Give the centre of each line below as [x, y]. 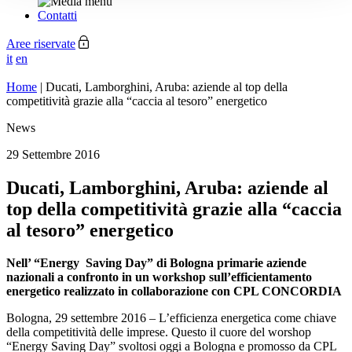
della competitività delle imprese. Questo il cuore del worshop [159, 332]
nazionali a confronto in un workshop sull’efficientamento [159, 277]
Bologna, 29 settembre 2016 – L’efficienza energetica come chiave [171, 318]
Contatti [57, 16]
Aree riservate [41, 44]
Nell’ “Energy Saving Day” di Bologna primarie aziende [156, 263]
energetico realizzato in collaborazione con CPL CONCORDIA [174, 291]
